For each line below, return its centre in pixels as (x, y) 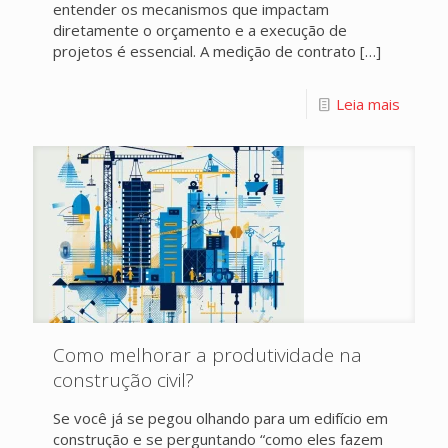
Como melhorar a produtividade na (207, 355)
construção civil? (123, 380)
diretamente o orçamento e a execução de (200, 30)
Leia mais (368, 104)
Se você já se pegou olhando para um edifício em (220, 418)
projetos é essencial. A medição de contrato (204, 51)
